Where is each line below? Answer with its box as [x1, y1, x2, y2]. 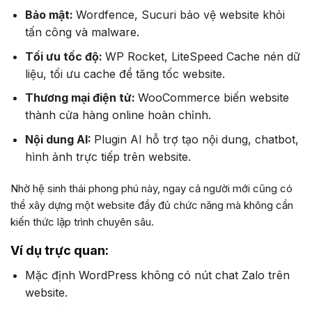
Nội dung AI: [24, 132, 94, 146]
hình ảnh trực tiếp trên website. [24, 149, 191, 164]
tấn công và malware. [24, 25, 139, 39]
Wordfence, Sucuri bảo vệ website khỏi [75, 8, 285, 22]
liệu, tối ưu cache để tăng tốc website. [24, 66, 225, 81]
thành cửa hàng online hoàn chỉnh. [24, 108, 211, 123]
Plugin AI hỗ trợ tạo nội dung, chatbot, [93, 132, 299, 146]
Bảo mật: [24, 8, 76, 22]
